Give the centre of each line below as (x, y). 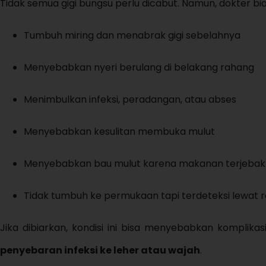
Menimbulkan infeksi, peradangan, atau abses (130, 100)
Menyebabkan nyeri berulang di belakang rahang (139, 68)
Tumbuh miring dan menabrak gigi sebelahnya (132, 36)
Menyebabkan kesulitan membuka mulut (119, 132)
